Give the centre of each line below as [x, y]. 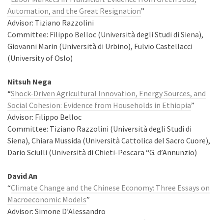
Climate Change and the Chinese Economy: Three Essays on [110, 188]
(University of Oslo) [40, 58]
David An [22, 176]
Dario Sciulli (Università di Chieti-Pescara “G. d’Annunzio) [102, 152]
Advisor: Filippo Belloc [44, 117]
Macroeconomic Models [47, 199]
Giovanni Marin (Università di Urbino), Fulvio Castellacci [100, 46]
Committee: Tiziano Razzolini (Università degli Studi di [99, 129]
